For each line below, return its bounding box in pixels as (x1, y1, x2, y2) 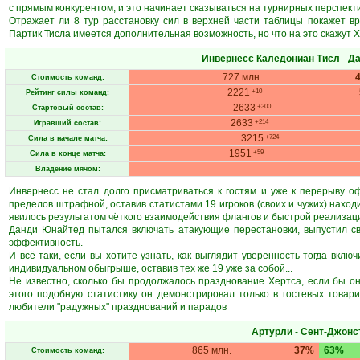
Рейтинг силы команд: (26, 88, 109, 96)
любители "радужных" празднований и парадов (9, 301, 227, 313)
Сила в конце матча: (29, 149, 106, 157)
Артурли (252, 326, 292, 337)
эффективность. (9, 237, 83, 248)
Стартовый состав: (31, 104, 104, 112)
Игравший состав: (34, 119, 101, 127)
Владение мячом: (35, 165, 100, 173)
